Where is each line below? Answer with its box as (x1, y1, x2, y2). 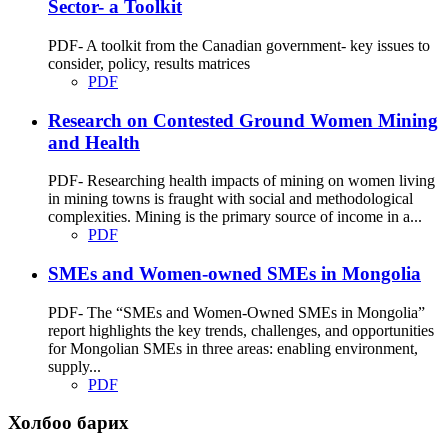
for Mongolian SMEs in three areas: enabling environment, (48, 339, 418, 357)
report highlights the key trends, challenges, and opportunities (48, 321, 434, 339)
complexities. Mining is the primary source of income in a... (48, 208, 422, 226)
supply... (48, 357, 101, 375)
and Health (48, 131, 140, 153)
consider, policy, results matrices (48, 54, 250, 72)
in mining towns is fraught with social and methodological (48, 190, 413, 208)
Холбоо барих (8, 412, 129, 434)
